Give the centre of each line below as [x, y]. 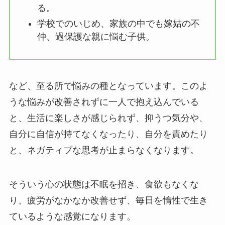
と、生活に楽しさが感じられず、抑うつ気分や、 [108, 118]
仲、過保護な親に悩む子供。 [96, 36]
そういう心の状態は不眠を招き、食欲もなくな [104, 184]
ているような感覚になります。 [72, 216]
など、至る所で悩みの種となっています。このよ [108, 86]
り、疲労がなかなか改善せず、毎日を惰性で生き [108, 200]
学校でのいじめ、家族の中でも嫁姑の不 [118, 23]
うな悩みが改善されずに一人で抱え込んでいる [104, 102]
